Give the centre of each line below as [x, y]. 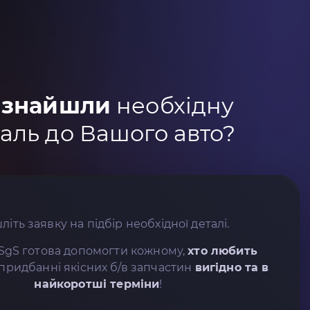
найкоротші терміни [97, 284]
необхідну [173, 105]
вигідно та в [232, 267]
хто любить [222, 250]
